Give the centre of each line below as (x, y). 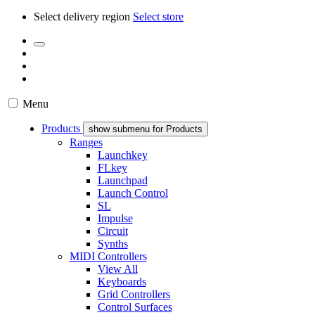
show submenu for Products (145, 129)
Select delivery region (83, 17)
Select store (158, 17)
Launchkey (122, 155)
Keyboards (122, 282)
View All (117, 269)
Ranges (86, 142)
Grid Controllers (134, 294)
